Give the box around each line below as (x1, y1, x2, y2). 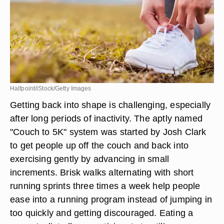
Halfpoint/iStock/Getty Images (10, 85, 91, 92)
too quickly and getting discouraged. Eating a (10, 207, 193, 218)
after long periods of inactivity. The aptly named (10, 113, 203, 123)
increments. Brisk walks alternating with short (10, 167, 194, 177)
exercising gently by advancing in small (10, 153, 169, 164)
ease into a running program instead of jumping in (10, 194, 212, 204)
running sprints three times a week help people (10, 180, 200, 191)
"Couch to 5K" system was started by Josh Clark (10, 126, 206, 137)
